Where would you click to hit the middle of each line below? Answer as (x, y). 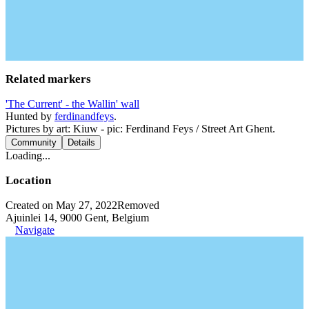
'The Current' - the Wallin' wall (72, 103)
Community (34, 142)
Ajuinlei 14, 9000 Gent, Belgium (77, 217)
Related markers (48, 79)
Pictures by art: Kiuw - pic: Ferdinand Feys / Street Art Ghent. (140, 128)
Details (81, 142)
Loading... (28, 155)
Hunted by (30, 116)
